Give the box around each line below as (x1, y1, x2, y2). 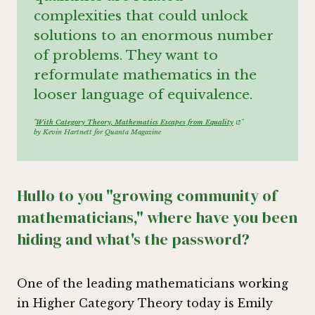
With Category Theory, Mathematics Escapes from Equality (36, 118, 233, 127)
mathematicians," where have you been (17, 206, 297, 229)
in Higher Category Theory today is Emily (17, 296, 273, 311)
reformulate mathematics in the (34, 66, 257, 84)
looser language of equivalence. (34, 86, 252, 103)
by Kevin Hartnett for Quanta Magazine (34, 128, 163, 137)
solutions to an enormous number (34, 27, 274, 44)
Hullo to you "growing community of (17, 184, 277, 207)
